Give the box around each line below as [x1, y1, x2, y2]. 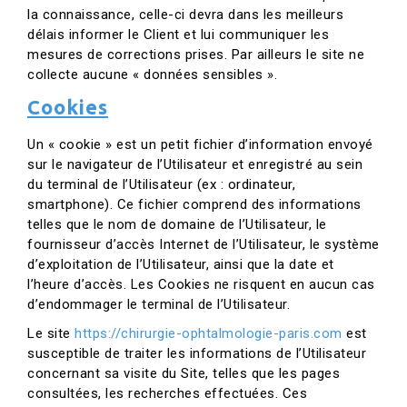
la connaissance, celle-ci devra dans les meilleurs [27, 6, 343, 23]
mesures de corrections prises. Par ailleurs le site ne [27, 46, 364, 63]
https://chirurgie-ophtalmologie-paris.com [74, 325, 342, 342]
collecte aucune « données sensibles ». [27, 66, 277, 83]
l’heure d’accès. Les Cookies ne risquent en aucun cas [27, 276, 375, 293]
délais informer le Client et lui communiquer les [27, 26, 329, 43]
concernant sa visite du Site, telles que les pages [27, 365, 340, 382]
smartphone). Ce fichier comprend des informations [27, 196, 362, 213]
